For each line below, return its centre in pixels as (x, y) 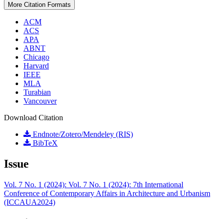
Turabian (37, 92)
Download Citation (33, 118)
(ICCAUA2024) (30, 202)
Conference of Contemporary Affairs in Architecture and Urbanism (107, 193)
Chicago (36, 57)
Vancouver (40, 101)
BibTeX (44, 143)
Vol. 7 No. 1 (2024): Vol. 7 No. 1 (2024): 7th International (94, 184)
